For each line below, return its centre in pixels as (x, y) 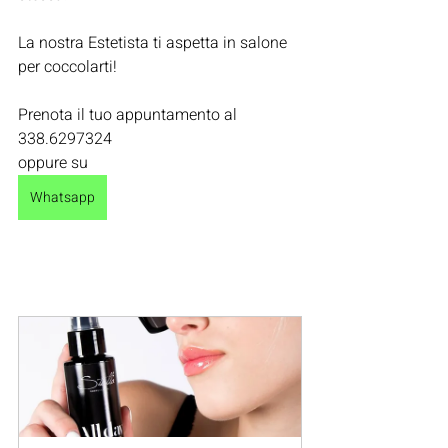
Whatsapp (62, 197)
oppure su (55, 163)
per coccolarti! (67, 67)
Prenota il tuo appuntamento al (129, 115)
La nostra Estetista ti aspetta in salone (154, 43)
